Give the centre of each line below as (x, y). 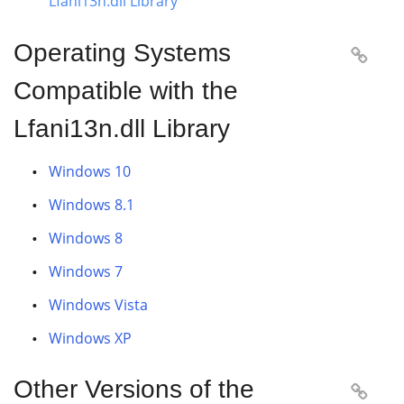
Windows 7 (86, 271)
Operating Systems (122, 53)
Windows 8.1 (92, 205)
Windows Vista (98, 305)
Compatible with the (126, 91)
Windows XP (90, 338)
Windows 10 (90, 171)
